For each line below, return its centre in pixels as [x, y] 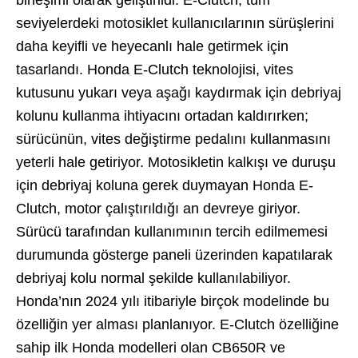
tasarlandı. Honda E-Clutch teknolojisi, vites [155, 69]
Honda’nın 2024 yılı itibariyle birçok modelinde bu [173, 301]
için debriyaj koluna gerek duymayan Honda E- [165, 185]
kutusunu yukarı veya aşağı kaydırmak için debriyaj [179, 92]
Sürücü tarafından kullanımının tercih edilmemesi [172, 231]
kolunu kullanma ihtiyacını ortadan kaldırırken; [162, 115]
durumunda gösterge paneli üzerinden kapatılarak [174, 255]
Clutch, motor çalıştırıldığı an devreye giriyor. [158, 208]
